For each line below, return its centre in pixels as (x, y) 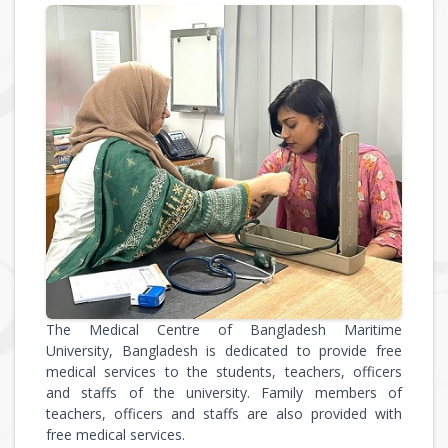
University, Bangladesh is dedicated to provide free (224, 350)
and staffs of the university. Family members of (224, 392)
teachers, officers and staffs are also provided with (224, 413)
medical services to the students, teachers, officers (224, 371)
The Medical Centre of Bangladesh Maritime (224, 329)
